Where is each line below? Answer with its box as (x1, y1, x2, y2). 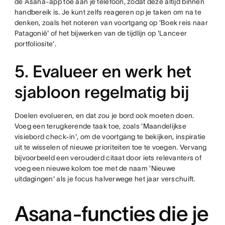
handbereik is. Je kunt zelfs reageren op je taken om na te (14, 8, 201, 16)
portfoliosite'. (14, 40, 56, 48)
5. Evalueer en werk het (14, 62, 191, 81)
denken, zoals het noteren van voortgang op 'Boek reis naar (14, 19, 208, 27)
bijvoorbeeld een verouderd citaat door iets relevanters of (14, 154, 201, 162)
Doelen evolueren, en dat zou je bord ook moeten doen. (14, 111, 194, 120)
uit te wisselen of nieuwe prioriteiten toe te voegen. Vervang (14, 143, 207, 151)
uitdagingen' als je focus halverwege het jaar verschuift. (14, 175, 195, 183)
